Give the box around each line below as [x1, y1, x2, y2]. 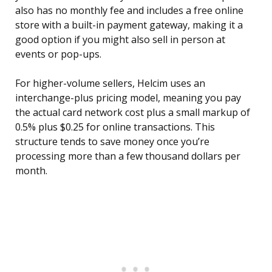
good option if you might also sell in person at [15, 33, 225, 47]
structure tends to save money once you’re [15, 135, 209, 149]
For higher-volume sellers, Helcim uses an [15, 76, 205, 90]
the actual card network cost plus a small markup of [15, 106, 250, 120]
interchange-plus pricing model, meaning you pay [15, 91, 241, 105]
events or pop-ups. [15, 47, 101, 61]
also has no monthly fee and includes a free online [15, 4, 243, 18]
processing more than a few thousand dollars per [15, 149, 240, 163]
